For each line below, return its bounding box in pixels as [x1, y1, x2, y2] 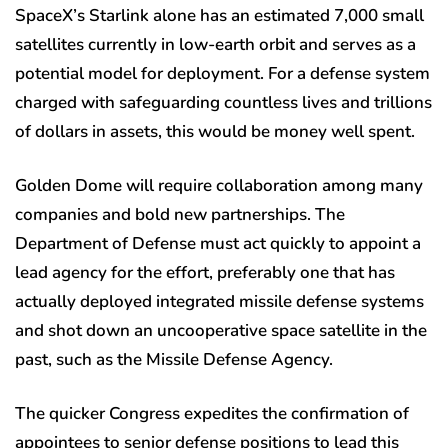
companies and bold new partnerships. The [15, 203, 345, 227]
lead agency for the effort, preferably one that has [15, 261, 395, 285]
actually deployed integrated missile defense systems [15, 290, 424, 314]
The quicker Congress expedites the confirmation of [15, 402, 409, 426]
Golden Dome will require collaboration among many [15, 174, 423, 198]
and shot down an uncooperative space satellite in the [15, 319, 427, 343]
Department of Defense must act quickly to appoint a [15, 232, 421, 256]
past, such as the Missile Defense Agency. [15, 348, 341, 372]
